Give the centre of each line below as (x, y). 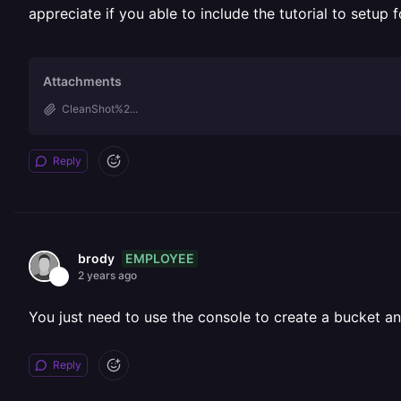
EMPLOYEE (160, 258)
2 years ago (107, 275)
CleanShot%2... (100, 109)
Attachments (82, 81)
